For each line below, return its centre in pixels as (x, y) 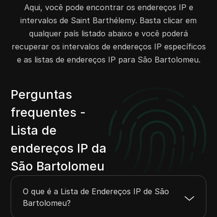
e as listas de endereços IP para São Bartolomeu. (108, 60)
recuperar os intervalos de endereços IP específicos (108, 46)
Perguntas (42, 94)
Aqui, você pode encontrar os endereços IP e (108, 7)
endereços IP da (59, 148)
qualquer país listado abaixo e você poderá (108, 33)
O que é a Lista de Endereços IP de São (96, 191)
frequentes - (48, 112)
